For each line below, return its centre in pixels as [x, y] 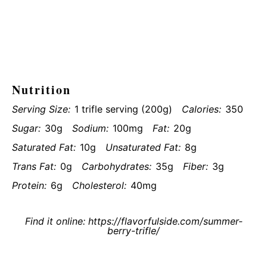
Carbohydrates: [117, 166]
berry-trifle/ [133, 231]
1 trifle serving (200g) [123, 109]
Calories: [201, 109]
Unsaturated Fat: [143, 147]
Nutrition [41, 90]
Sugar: [26, 128]
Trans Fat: [34, 166]
